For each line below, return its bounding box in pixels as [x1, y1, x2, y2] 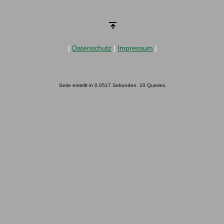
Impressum [117, 43, 153, 52]
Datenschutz [72, 43, 112, 52]
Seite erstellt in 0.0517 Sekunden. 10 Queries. [58, 82, 166, 88]
